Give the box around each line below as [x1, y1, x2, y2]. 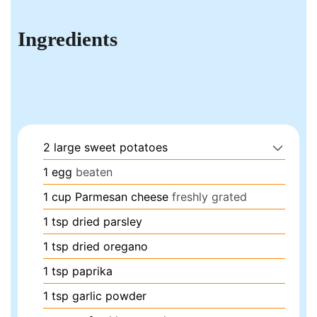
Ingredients [18, 27, 118, 50]
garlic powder [72, 289, 147, 304]
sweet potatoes [84, 140, 168, 155]
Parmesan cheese [75, 190, 169, 204]
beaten [76, 165, 113, 180]
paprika [72, 264, 113, 279]
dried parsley [72, 214, 143, 229]
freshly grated [172, 190, 248, 204]
